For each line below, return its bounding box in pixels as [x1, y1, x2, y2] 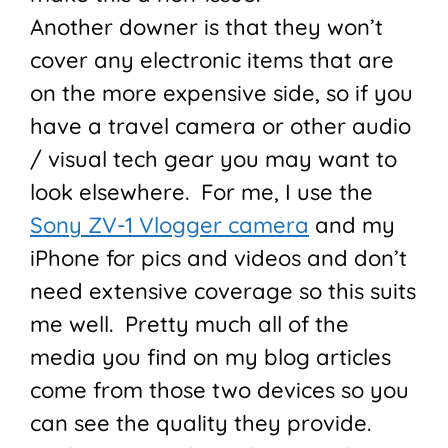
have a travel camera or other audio [30, 112, 411, 141]
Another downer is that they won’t [30, 13, 383, 42]
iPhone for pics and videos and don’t [30, 244, 407, 273]
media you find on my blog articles [30, 343, 391, 372]
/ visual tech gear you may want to [30, 145, 397, 174]
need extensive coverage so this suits [30, 277, 416, 306]
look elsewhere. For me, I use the [30, 178, 373, 207]
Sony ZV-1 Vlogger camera [30, 211, 309, 240]
